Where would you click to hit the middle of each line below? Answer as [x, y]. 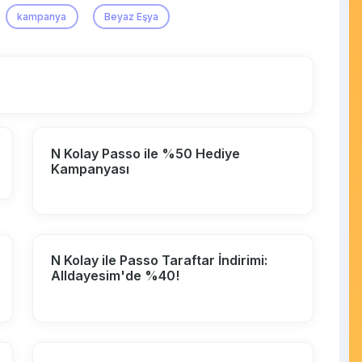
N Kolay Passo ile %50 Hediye [146, 153]
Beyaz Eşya [132, 16]
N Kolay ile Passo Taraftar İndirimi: [160, 261]
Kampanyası [90, 168]
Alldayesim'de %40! [116, 276]
